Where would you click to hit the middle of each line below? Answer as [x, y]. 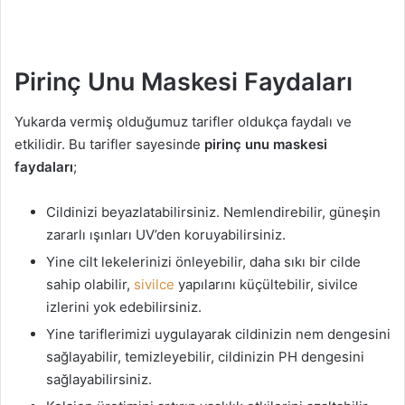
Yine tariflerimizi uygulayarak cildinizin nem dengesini [218, 334]
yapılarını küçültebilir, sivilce [266, 284]
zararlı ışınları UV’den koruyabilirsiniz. [166, 235]
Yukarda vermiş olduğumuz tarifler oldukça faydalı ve [183, 122]
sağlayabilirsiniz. [99, 379]
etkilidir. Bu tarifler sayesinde [109, 144]
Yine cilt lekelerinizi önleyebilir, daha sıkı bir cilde [203, 262]
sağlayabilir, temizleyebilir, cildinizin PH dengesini [205, 357]
